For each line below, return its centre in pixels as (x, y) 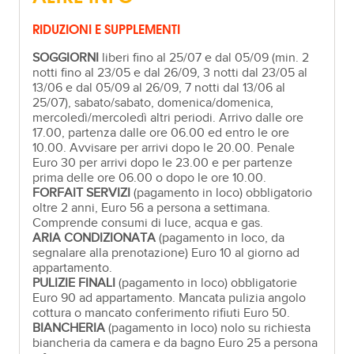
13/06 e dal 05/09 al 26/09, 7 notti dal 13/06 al (159, 88)
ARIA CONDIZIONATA (94, 238)
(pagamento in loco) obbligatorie (207, 283)
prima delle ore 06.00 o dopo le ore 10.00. (150, 178)
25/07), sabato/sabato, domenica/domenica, (153, 103)
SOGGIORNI (66, 58)
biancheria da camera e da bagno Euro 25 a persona (175, 343)
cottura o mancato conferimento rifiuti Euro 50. (162, 313)
